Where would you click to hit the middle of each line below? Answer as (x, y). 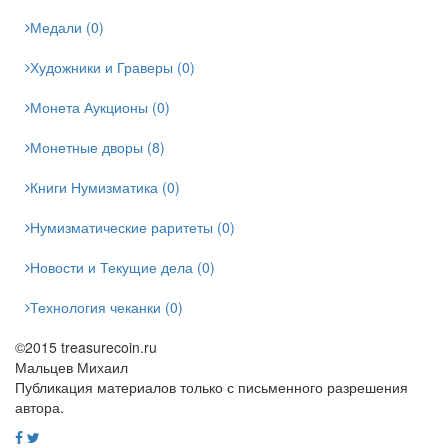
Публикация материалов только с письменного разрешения (211, 387)
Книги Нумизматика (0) (105, 187)
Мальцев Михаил (71, 367)
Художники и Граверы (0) (112, 67)
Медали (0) (67, 27)
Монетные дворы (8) (97, 147)
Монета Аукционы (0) (100, 107)
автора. (39, 407)
